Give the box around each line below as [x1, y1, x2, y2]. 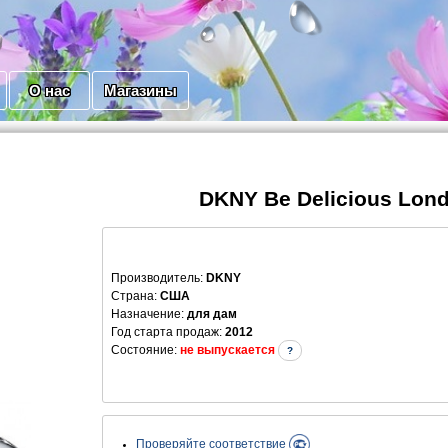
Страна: [111, 289, 157, 304]
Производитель [111, 271, 200, 286]
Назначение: [111, 307, 184, 322]
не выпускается [180, 343, 278, 358]
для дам [187, 307, 237, 322]
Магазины [104, 82, 177, 100]
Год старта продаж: [111, 325, 225, 340]
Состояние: [111, 343, 180, 358]
